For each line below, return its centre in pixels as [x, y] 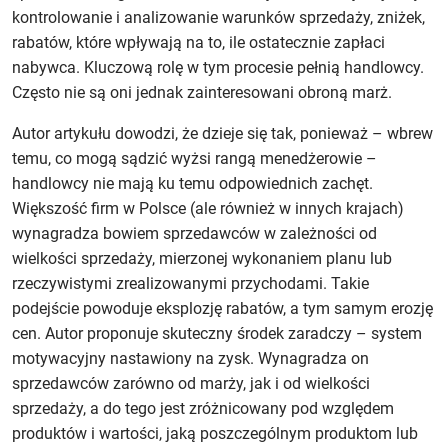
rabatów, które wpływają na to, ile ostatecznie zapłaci [198, 42]
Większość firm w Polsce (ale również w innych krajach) [208, 208]
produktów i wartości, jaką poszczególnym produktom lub [215, 433]
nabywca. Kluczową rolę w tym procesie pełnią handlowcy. [218, 67]
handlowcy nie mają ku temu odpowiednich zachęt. [192, 183]
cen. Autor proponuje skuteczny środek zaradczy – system [217, 333]
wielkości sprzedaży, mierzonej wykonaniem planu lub [202, 258]
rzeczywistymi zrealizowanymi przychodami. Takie [190, 283]
